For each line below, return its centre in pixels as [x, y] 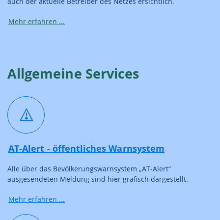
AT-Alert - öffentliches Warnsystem [87, 148]
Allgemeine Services [73, 73]
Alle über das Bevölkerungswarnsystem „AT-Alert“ [89, 168]
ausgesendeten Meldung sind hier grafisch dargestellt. [98, 179]
